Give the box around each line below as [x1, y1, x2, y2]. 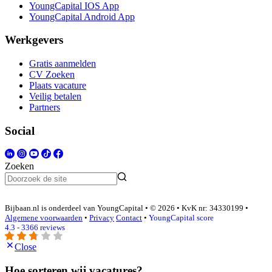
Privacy [89, 212, 114, 222]
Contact [116, 212, 142, 222]
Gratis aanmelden [29, 58, 96, 69]
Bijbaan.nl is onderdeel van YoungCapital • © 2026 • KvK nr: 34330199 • [5, 203, 248, 212]
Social [5, 124, 35, 137]
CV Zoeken [29, 69, 75, 80]
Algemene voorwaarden [5, 212, 83, 222]
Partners [29, 102, 60, 112]
